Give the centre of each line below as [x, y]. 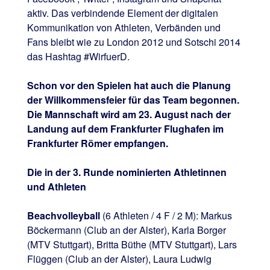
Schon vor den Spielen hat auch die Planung [129, 85]
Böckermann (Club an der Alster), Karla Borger [126, 230]
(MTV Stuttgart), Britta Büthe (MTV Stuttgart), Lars [132, 244]
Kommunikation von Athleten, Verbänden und [124, 27]
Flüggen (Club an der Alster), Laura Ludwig [119, 259]
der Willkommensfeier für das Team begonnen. [133, 99]
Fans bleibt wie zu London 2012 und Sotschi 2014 [133, 42]
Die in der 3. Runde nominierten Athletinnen [127, 172]
